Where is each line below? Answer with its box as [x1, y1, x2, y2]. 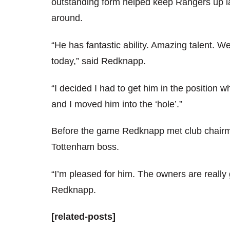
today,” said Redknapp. [51, 55, 146, 66]
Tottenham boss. [51, 142, 119, 152]
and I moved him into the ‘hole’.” [51, 99, 182, 109]
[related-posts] [51, 212, 116, 222]
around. [51, 13, 83, 24]
